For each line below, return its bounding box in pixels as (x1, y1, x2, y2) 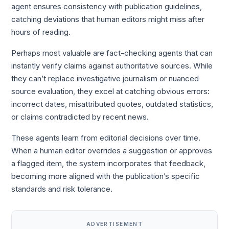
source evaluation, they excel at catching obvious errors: (11, 86, 210, 96)
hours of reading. (11, 27, 71, 37)
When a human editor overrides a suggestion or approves (11, 146, 213, 156)
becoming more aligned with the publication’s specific (11, 172, 200, 181)
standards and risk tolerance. (11, 185, 113, 194)
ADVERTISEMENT (86, 221, 143, 227)
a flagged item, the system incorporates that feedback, (11, 159, 206, 169)
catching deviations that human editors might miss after (11, 14, 205, 24)
